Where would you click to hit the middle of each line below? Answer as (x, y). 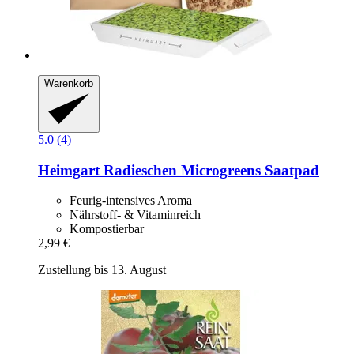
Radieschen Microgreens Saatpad (209, 170)
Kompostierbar (107, 229)
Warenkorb (69, 84)
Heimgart (69, 170)
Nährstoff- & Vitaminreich (135, 215)
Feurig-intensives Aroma (131, 201)
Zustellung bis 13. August (102, 270)
